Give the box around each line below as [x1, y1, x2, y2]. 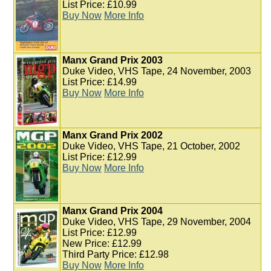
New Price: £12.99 [62, 238, 142, 249]
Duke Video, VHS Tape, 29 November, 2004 [62, 217, 251, 227]
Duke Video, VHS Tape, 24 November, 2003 [62, 66, 251, 76]
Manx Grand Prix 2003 [62, 55, 163, 65]
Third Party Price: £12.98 [62, 249, 169, 260]
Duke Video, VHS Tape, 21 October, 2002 [62, 141, 240, 151]
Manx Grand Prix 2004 [62, 206, 163, 216]
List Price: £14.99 [62, 77, 137, 87]
